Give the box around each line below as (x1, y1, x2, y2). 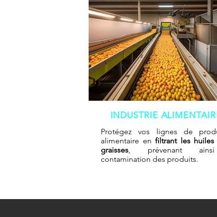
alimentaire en (101, 136, 152, 146)
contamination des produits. (101, 155, 198, 164)
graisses (101, 145, 128, 155)
